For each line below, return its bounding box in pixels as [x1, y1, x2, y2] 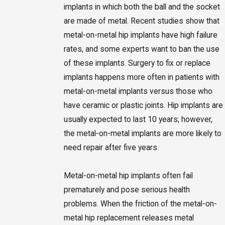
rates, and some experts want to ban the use [63, 44, 219, 54]
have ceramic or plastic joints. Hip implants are [63, 100, 223, 110]
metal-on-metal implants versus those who [63, 86, 212, 96]
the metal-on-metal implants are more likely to [63, 129, 221, 138]
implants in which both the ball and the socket [63, 2, 220, 12]
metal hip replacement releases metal [63, 213, 194, 222]
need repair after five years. [63, 143, 159, 152]
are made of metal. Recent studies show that [63, 16, 219, 26]
